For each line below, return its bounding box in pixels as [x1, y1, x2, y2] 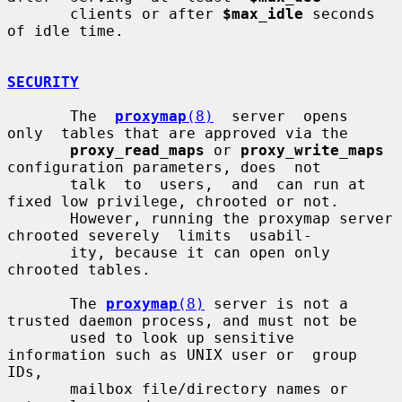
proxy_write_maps [240, 141, 384, 159]
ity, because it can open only [7, 243, 70, 261]
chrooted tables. [7, 260, 151, 278]
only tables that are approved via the [7, 124, 348, 142]
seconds [303, 4, 375, 22]
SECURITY [7, 73, 79, 91]
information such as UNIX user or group [7, 345, 357, 363]
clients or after [70, 4, 223, 22]
